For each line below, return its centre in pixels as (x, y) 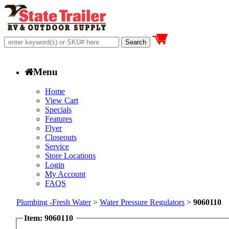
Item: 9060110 (48, 218)
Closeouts (61, 138)
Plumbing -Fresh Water (54, 202)
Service (57, 147)
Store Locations (70, 156)
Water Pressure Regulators (142, 202)
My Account (65, 174)
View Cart (62, 101)
